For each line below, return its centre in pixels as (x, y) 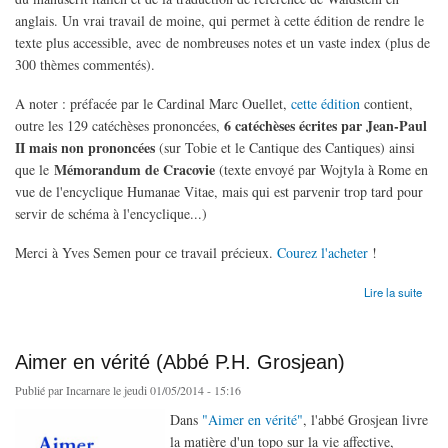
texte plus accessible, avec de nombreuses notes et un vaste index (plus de (222, 43)
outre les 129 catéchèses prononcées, (119, 126)
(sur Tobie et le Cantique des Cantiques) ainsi (285, 148)
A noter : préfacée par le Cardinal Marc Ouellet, (153, 104)
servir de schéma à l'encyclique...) (111, 214)
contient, (386, 104)
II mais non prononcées (85, 148)
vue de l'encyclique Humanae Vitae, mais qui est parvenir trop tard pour (219, 192)
